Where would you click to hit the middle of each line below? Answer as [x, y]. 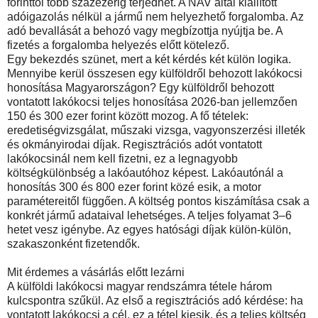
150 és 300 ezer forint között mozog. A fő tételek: [128, 116]
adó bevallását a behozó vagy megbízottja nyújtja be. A [145, 31]
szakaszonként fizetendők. [73, 243]
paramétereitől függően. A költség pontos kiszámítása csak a [158, 201]
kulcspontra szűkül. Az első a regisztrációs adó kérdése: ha [155, 300]
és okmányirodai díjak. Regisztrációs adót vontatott [135, 144]
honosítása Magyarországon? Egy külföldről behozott [141, 87]
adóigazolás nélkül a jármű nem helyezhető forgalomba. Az [155, 16]
